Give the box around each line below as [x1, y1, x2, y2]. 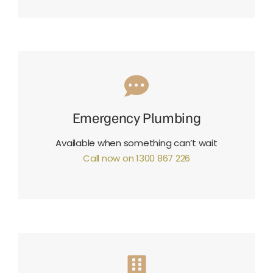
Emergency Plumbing [72, 108, 201, 127]
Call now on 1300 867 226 [83, 152, 190, 165]
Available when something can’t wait [55, 136, 218, 150]
